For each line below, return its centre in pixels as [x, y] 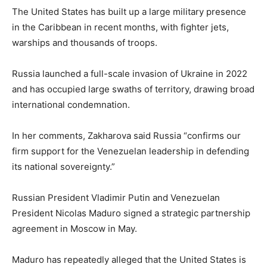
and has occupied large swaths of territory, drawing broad [133, 89]
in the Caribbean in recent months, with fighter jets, [120, 27]
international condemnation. [71, 105]
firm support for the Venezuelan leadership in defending [131, 151]
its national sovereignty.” [63, 167]
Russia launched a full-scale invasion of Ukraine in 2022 [130, 74]
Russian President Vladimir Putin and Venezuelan [116, 198]
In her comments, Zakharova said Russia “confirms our [126, 136]
